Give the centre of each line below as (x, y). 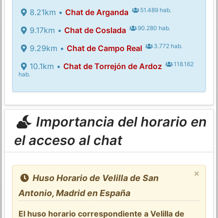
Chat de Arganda (97, 12)
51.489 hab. (155, 10)
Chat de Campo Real (104, 48)
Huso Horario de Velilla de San (94, 178)
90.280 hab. (154, 28)
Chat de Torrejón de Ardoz (112, 66)
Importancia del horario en (119, 121)
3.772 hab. (168, 46)
